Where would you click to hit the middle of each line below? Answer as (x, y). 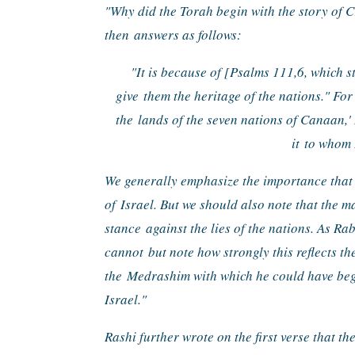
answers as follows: (188, 35)
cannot (126, 252)
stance (125, 228)
